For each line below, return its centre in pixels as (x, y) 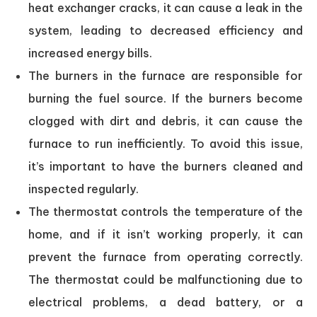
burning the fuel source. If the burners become (166, 98)
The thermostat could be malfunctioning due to (166, 279)
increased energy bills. (90, 53)
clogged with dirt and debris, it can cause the (166, 121)
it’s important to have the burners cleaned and (166, 166)
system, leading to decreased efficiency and (166, 30)
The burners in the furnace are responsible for (166, 75)
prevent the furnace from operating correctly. (166, 257)
